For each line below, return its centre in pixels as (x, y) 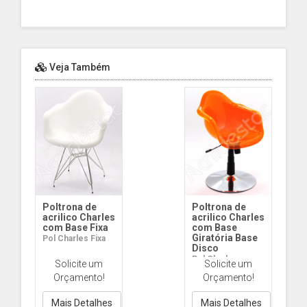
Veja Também (79, 67)
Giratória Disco (221, 270)
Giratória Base (225, 238)
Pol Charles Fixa (74, 239)
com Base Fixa (75, 228)
